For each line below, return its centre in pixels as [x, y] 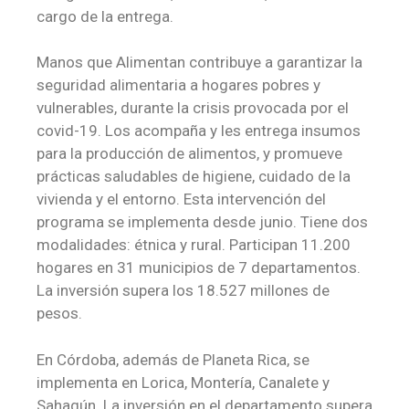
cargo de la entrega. [105, 16]
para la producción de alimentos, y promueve [189, 154]
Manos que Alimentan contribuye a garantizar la [199, 63]
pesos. [59, 314]
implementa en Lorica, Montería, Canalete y [183, 382]
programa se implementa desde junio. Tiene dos [202, 222]
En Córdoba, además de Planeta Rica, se [173, 359]
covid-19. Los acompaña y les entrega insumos [199, 131]
